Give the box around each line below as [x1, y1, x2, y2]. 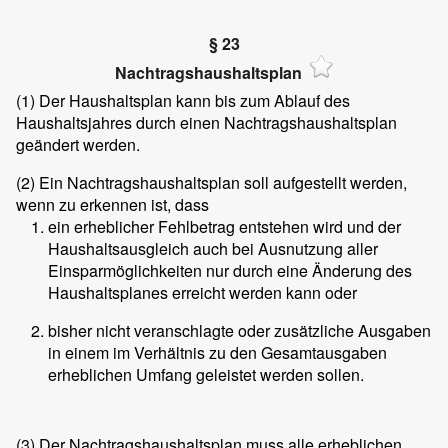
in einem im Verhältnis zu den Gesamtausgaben [48, 341, 387, 365]
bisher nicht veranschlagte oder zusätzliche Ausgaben [48, 319, 431, 343]
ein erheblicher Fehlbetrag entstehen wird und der [48, 215, 401, 239]
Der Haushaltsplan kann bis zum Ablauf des [35, 89, 350, 113]
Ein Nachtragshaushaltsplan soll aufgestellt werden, [35, 171, 407, 195]
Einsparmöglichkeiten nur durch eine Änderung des [48, 259, 412, 283]
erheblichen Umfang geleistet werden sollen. [48, 363, 364, 387]
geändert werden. [16, 133, 140, 157]
